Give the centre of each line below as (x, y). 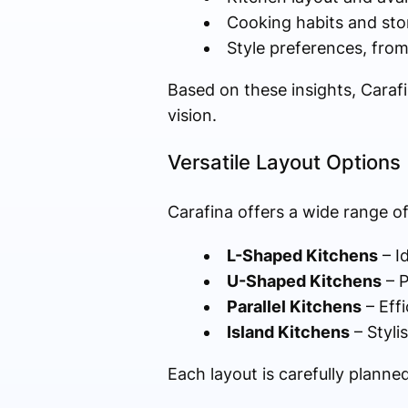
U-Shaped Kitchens (304, 281)
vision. (192, 116)
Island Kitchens (288, 332)
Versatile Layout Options (284, 163)
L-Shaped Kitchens (302, 256)
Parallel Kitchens (294, 307)
